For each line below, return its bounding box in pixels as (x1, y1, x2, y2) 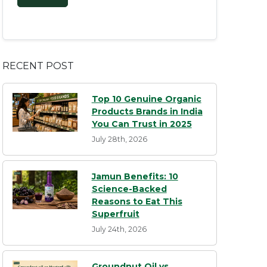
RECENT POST (2, 60, 74, 72)
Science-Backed (91, 184, 167, 195)
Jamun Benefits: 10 (91, 171, 178, 182)
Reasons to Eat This (91, 196, 182, 207)
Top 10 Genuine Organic (91, 94, 201, 105)
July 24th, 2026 (91, 225, 147, 234)
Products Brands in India (91, 106, 203, 117)
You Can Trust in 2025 (91, 119, 192, 130)
